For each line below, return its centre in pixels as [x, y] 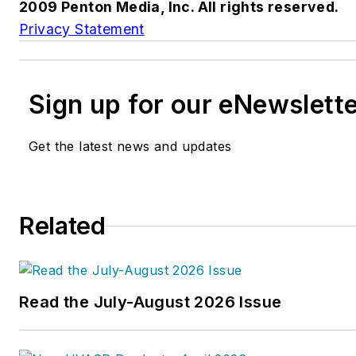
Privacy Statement [82, 29]
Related [62, 226]
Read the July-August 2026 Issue [151, 302]
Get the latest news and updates [130, 147]
